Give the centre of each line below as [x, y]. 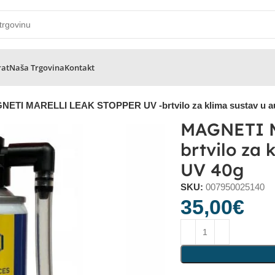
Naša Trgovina [37, 67]
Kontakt [79, 67]
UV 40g [212, 170]
